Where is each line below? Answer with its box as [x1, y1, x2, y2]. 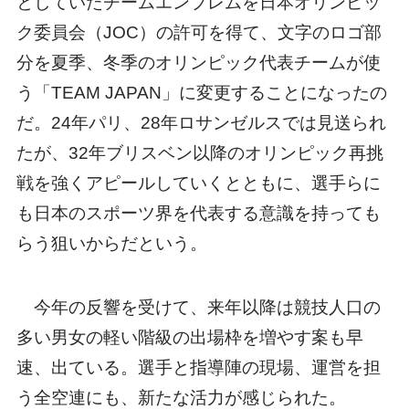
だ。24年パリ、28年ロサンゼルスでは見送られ [16, 112, 386, 132]
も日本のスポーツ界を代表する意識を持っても [16, 203, 381, 223]
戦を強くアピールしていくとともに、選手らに [16, 173, 381, 193]
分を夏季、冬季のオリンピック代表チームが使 [16, 52, 381, 72]
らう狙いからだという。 [16, 233, 207, 253]
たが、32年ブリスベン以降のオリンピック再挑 [16, 142, 383, 163]
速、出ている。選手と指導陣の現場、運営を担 [16, 358, 381, 378]
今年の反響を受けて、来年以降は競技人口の [16, 298, 381, 318]
